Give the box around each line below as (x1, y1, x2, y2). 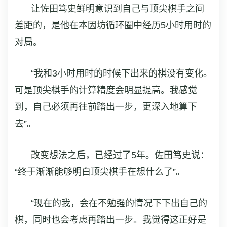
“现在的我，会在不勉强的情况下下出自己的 (31, 198, 207, 209)
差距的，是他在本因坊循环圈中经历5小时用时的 (15, 20, 211, 31)
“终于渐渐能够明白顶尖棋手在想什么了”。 (15, 167, 185, 177)
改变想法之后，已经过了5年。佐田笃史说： (31, 150, 209, 161)
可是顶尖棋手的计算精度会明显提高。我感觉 (15, 85, 197, 96)
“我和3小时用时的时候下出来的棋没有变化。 (31, 68, 212, 79)
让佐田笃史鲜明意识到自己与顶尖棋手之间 (31, 4, 204, 14)
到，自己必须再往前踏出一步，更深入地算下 (15, 102, 197, 112)
